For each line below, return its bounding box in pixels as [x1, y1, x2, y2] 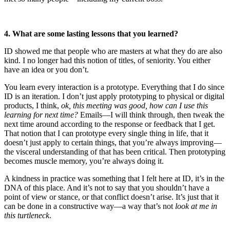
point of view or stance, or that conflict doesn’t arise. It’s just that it [4, 192, 219, 201]
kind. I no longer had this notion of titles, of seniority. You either [4, 55, 210, 65]
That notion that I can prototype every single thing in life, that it [4, 128, 208, 138]
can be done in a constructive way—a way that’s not [4, 201, 175, 210]
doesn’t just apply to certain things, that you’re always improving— [4, 138, 222, 147]
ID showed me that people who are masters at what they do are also [4, 46, 222, 55]
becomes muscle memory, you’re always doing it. [4, 156, 164, 165]
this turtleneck [4, 210, 49, 220]
